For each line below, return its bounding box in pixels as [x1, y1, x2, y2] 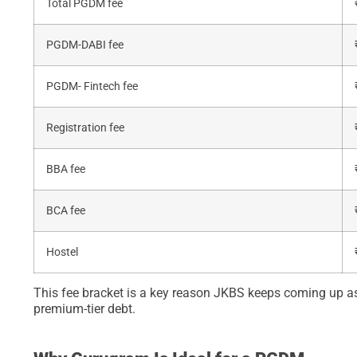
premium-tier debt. [33, 301, 135, 317]
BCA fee [46, 204, 85, 218]
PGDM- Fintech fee [46, 80, 138, 94]
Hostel [46, 245, 78, 260]
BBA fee [46, 163, 85, 177]
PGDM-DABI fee [46, 38, 124, 53]
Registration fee [46, 121, 124, 135]
